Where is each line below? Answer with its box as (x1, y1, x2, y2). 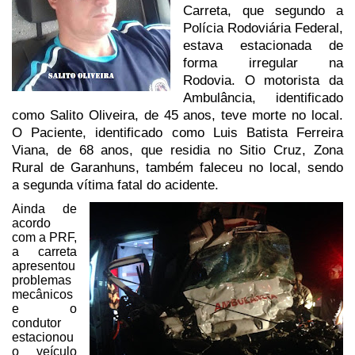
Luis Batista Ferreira (212, 125, 344, 141)
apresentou (12, 259, 75, 273)
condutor (12, 316, 61, 330)
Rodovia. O (183, 73, 255, 89)
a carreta (12, 245, 77, 259)
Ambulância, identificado (183, 90, 343, 106)
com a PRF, (12, 231, 77, 245)
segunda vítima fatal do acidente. (19, 177, 219, 193)
